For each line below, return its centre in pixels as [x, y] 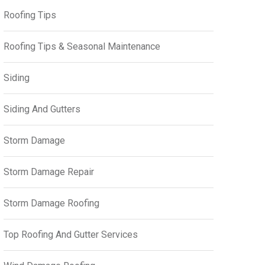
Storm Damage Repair [49, 172]
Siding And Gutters [42, 109]
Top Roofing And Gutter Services [71, 235]
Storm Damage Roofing [51, 203]
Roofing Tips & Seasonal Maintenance [82, 46]
